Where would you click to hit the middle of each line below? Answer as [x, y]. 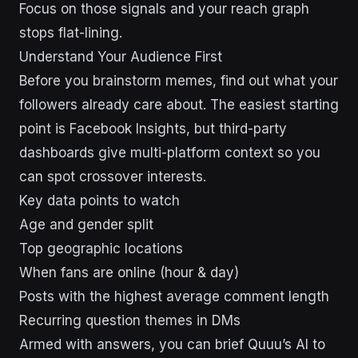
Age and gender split [86, 225]
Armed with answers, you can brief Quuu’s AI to [172, 345]
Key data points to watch [99, 201]
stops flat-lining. [71, 33]
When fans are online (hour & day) [129, 273]
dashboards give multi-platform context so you [170, 153]
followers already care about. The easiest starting [179, 105]
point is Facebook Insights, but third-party [153, 129]
